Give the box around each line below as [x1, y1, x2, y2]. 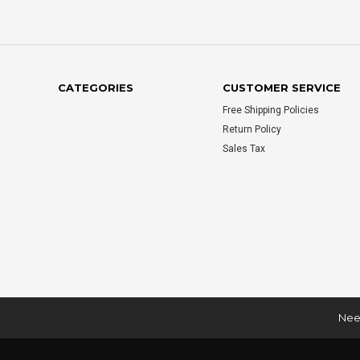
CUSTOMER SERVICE [223, 81, 341, 95]
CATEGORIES [58, 81, 133, 95]
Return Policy [223, 124, 281, 136]
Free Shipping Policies [223, 104, 319, 117]
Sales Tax [223, 143, 265, 155]
